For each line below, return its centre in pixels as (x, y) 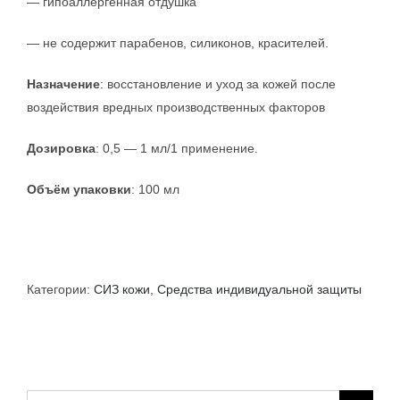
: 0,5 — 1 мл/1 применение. (177, 148)
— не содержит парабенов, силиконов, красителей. (178, 42)
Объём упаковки (79, 189)
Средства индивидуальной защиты (259, 289)
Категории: (60, 289)
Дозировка (61, 148)
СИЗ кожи (122, 289)
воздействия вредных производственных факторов (176, 107)
